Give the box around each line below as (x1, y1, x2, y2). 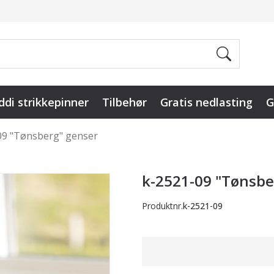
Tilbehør (102, 94, 147, 109)
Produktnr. (142, 199, 183, 212)
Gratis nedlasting (160, 94, 253, 109)
